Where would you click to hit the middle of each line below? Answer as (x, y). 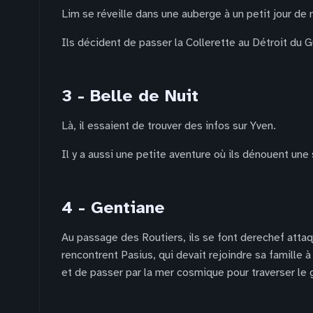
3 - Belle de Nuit (130, 96)
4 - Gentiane (113, 208)
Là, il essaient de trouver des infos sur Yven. (169, 126)
